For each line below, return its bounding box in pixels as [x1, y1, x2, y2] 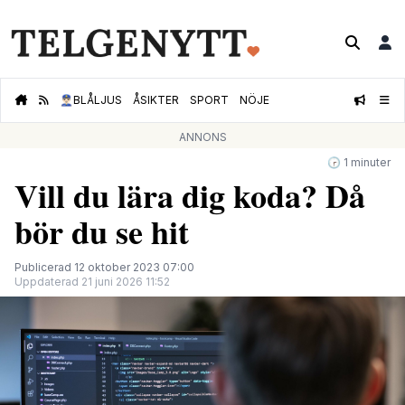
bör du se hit [14, 208, 189, 256]
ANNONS [178, 130, 227, 145]
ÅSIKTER [133, 93, 179, 108]
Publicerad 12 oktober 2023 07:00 [14, 260, 194, 275]
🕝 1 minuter [327, 155, 391, 170]
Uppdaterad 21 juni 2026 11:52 [14, 275, 170, 289]
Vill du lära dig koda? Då [14, 172, 365, 220]
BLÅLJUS [73, 93, 122, 108]
